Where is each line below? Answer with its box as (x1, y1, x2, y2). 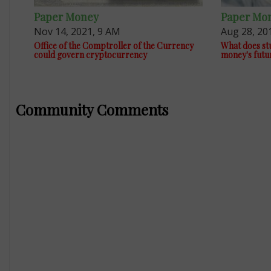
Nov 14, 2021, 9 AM (33, 25, 120, 39)
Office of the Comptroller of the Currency (33, 40, 194, 52)
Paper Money (33, 10, 99, 25)
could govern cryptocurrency (33, 49, 147, 61)
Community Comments (15, 100, 168, 120)
